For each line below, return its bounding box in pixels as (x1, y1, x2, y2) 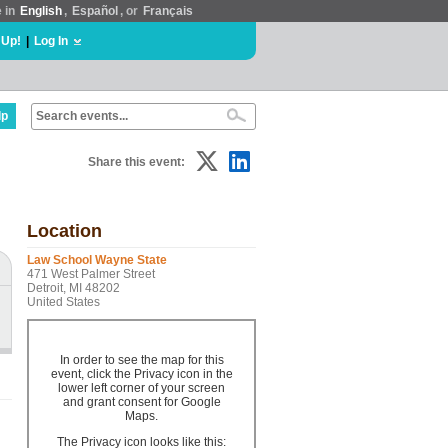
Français (143, 4, 193, 18)
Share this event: (88, 155, 185, 169)
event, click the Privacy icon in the (50, 367, 233, 381)
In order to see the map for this (59, 353, 224, 367)
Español (72, 4, 118, 18)
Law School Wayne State (27, 253, 167, 267)
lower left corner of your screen (58, 381, 225, 395)
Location (27, 221, 102, 241)
